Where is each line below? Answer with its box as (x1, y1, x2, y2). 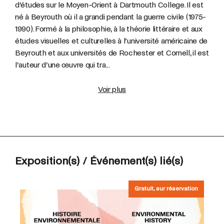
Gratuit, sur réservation (134, 185, 198, 192)
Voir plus (97, 84, 126, 93)
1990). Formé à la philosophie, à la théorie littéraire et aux (15, 24, 202, 33)
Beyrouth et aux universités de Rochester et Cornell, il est (15, 48, 209, 57)
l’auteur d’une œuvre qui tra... (15, 60, 110, 69)
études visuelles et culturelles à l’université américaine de (15, 36, 208, 45)
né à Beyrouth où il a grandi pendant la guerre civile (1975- (15, 12, 206, 21)
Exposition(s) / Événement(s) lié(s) (15, 154, 183, 167)
